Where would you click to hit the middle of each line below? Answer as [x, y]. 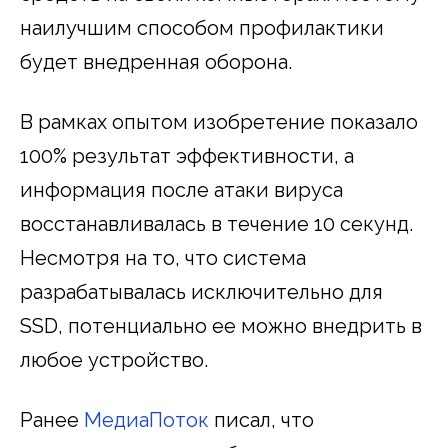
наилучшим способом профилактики [202, 27]
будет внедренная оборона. [156, 61]
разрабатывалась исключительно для [201, 291]
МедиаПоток [146, 419]
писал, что [261, 419]
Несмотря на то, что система [163, 257]
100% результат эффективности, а [187, 155]
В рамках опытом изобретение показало [219, 121]
